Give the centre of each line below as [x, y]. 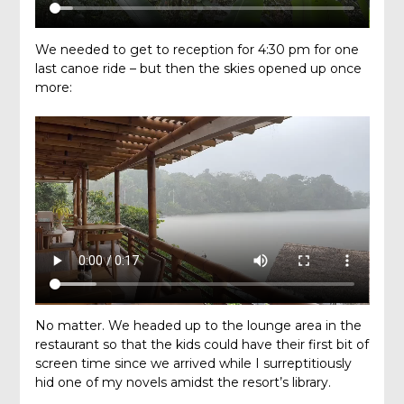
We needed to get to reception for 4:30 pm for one [197, 49]
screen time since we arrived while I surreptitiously [193, 364]
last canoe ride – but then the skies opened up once [198, 68]
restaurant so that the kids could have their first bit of [202, 345]
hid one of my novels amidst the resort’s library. [183, 383]
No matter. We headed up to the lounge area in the [198, 326]
